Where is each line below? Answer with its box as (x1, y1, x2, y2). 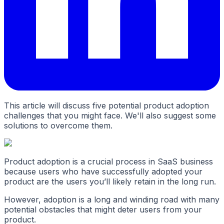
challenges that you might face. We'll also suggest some (4, 110, 216, 121)
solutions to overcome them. (4, 120, 112, 131)
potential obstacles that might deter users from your (4, 204, 202, 215)
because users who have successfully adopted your (4, 166, 202, 177)
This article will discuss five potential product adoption (4, 100, 209, 111)
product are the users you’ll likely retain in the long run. (4, 176, 216, 187)
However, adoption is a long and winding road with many (4, 194, 219, 205)
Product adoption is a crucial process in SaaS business (4, 156, 213, 167)
